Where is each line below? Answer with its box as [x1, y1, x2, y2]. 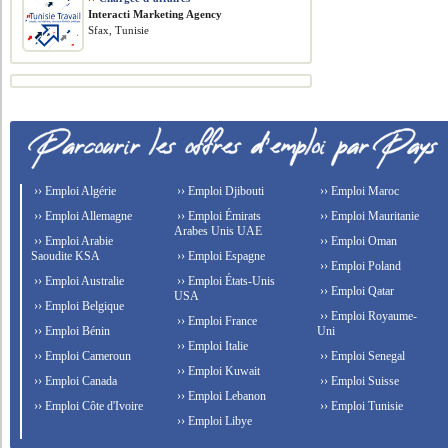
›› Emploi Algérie [31, 184, 117, 198]
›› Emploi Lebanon [174, 389, 267, 403]
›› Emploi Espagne [174, 249, 266, 263]
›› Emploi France [174, 314, 258, 328]
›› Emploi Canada [31, 374, 118, 388]
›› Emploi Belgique [31, 299, 125, 313]
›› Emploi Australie [31, 274, 125, 288]
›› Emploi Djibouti [174, 184, 265, 198]
